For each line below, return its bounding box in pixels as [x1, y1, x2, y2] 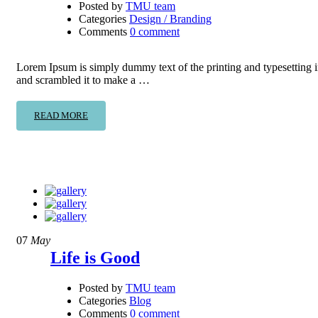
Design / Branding [129, 12, 212, 25]
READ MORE [34, 109, 88, 121]
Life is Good [50, 248, 140, 267]
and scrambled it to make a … [16, 73, 150, 86]
